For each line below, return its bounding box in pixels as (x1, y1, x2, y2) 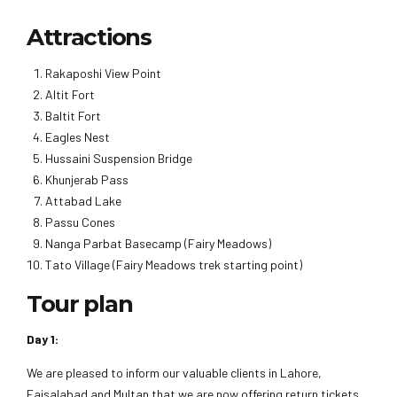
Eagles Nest (45, 128, 110, 144)
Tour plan (27, 289, 133, 318)
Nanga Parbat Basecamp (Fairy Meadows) (45, 235, 271, 251)
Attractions (27, 23, 152, 52)
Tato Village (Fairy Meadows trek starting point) (45, 256, 302, 272)
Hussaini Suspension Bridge (45, 150, 192, 166)
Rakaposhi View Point (45, 65, 161, 81)
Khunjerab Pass (45, 171, 128, 187)
